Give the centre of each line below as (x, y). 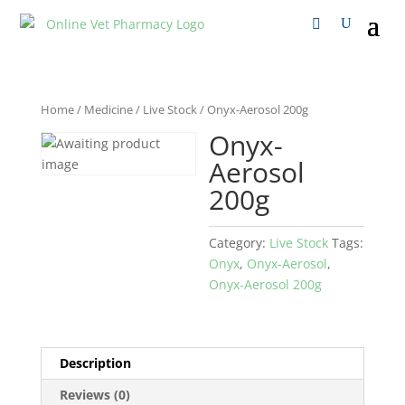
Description (95, 363)
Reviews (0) (94, 394)
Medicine (108, 109)
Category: (240, 242)
